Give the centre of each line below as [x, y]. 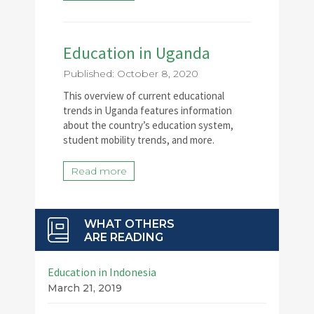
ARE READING [124, 237]
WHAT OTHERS [129, 224]
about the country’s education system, [148, 125]
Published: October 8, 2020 [131, 74]
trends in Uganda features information [148, 110]
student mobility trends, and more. [139, 140]
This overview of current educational [144, 96]
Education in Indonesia [102, 272]
